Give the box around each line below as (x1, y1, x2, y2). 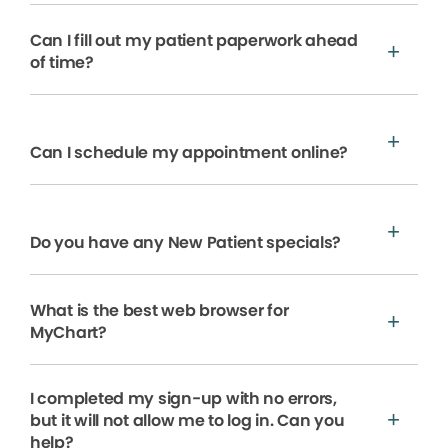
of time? (30, 51, 94, 75)
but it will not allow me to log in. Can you (30, 409, 345, 433)
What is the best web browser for (30, 299, 289, 323)
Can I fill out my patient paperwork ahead (30, 29, 358, 53)
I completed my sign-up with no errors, (30, 387, 337, 411)
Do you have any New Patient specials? (30, 231, 341, 255)
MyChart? (30, 321, 107, 345)
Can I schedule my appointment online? (30, 141, 348, 165)
